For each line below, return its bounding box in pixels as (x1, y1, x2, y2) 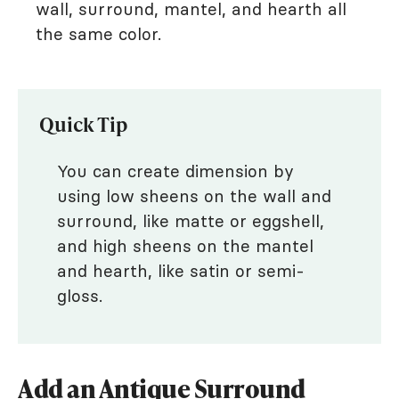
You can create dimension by (57, 160, 294, 183)
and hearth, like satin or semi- (57, 260, 305, 282)
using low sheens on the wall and (57, 185, 331, 208)
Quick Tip (39, 110, 128, 138)
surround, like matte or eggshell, (57, 210, 324, 232)
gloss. (57, 285, 108, 307)
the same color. (36, 23, 167, 45)
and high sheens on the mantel (57, 235, 313, 257)
